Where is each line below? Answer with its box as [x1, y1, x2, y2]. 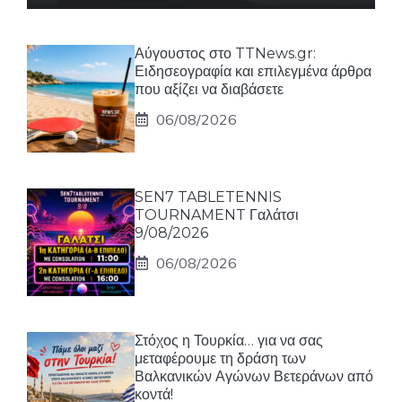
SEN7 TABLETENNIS [135, 188, 282, 205]
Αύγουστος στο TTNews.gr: [135, 44, 316, 62]
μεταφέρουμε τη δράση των [135, 349, 306, 367]
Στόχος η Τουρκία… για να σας [135, 331, 323, 349]
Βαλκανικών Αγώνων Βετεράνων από [135, 367, 373, 385]
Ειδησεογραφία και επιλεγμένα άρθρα [135, 62, 371, 80]
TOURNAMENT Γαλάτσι [135, 205, 299, 223]
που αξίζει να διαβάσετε [135, 80, 284, 98]
